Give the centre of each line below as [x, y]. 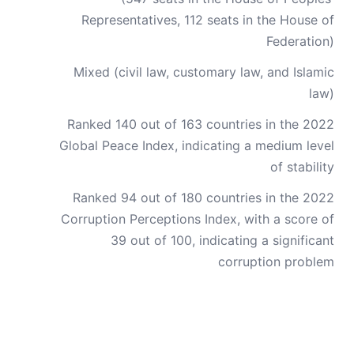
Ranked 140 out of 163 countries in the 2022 [201, 124]
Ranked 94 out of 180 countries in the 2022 [203, 198]
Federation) [300, 41]
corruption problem [276, 262]
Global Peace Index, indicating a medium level [197, 145]
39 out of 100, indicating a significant [222, 240]
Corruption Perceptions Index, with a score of [198, 219]
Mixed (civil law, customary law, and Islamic [204, 72]
